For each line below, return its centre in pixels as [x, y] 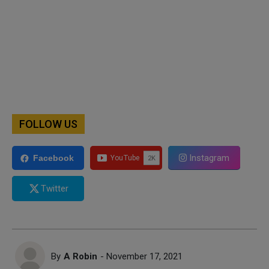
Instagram [208, 158]
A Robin [80, 256]
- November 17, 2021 [141, 256]
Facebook [53, 158]
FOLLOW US [48, 124]
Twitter [55, 188]
